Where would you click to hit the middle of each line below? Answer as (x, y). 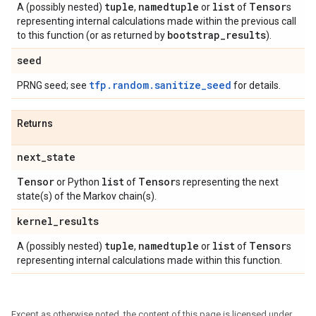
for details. (256, 85)
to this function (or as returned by (92, 35)
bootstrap (194, 35)
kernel (35, 221)
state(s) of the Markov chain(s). (87, 196)
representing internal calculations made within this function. (150, 260)
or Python (78, 182)
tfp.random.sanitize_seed (160, 85)
